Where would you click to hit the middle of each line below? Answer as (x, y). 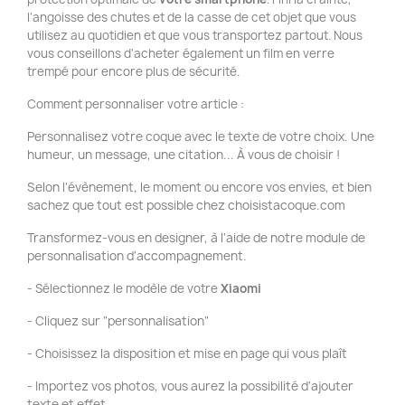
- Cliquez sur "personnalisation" (118, 321)
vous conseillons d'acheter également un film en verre (181, 53)
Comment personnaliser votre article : (136, 104)
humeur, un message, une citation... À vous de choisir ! (184, 155)
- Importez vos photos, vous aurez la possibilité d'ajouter (190, 386)
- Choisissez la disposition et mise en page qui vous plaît (187, 353)
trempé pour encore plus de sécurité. (133, 71)
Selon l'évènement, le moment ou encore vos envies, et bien (199, 187)
